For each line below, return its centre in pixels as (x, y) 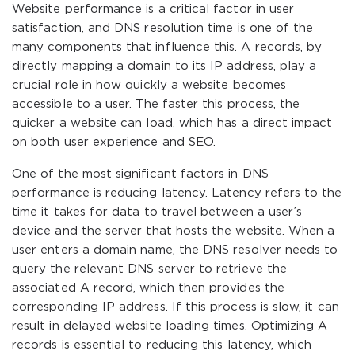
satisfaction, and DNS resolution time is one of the (163, 28)
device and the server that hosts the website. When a (174, 231)
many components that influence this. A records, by (167, 47)
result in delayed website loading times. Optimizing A (170, 326)
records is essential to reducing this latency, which (162, 345)
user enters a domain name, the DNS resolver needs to (175, 250)
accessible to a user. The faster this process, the (156, 104)
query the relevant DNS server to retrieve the (149, 269)
